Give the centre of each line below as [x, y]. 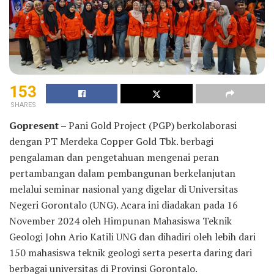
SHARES [23, 105]
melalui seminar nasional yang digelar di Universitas [124, 189]
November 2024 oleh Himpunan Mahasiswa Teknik [120, 220]
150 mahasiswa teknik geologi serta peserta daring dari [131, 252]
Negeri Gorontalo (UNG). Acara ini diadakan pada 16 [124, 205]
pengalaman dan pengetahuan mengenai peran [114, 157]
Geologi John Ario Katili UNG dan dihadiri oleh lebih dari [132, 236]
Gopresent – [39, 125]
